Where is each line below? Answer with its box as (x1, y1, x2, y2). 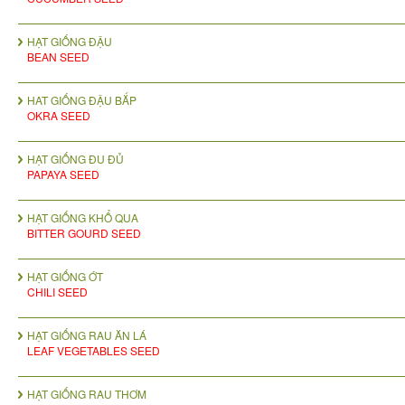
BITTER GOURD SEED (27, 225, 141, 241)
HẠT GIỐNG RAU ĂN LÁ (27, 327, 146, 344)
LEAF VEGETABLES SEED (27, 343, 160, 359)
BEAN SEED (27, 49, 89, 65)
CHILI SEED (27, 284, 88, 300)
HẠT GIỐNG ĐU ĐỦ (27, 151, 124, 167)
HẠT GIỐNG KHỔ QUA (27, 210, 138, 226)
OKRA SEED (27, 108, 90, 124)
